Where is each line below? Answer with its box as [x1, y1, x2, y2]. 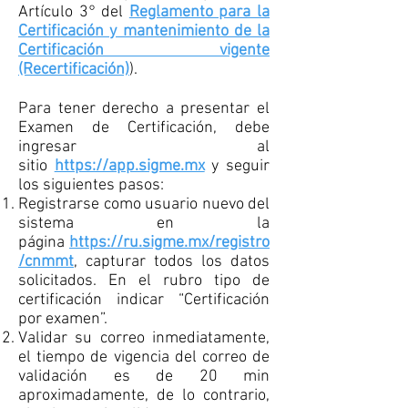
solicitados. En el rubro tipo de [18, 271, 270, 291]
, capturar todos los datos [74, 252, 270, 271]
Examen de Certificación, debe [18, 118, 270, 138]
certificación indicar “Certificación [18, 291, 270, 310]
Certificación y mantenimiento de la [18, 22, 270, 41]
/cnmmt [18, 252, 74, 271]
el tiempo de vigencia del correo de [18, 348, 270, 367]
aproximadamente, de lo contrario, [18, 386, 270, 405]
